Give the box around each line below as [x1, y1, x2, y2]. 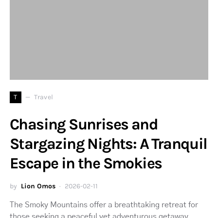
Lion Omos [21, 182, 55, 190]
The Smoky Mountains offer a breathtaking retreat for [10, 200, 198, 209]
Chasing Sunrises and [10, 115, 158, 133]
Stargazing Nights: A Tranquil [10, 134, 207, 153]
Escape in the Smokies [10, 154, 162, 172]
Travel [34, 93, 54, 102]
